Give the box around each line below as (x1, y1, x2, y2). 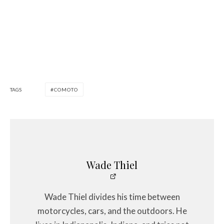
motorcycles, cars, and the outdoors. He (37, 205, 187, 216)
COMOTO (54, 86, 78, 93)
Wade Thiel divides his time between (44, 191, 180, 202)
